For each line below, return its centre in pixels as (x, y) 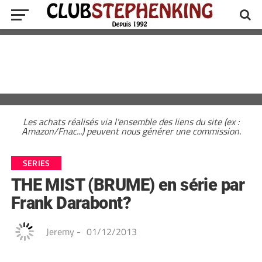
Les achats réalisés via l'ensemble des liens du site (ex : (131, 122)
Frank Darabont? (71, 203)
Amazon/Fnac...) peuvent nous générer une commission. (131, 131)
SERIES (36, 163)
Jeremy (60, 232)
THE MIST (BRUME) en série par (127, 185)
